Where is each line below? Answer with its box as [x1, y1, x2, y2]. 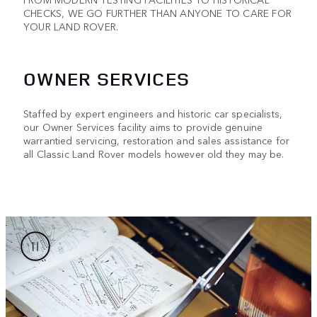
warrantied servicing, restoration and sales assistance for [23, 132, 290, 147]
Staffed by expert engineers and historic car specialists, [23, 105, 283, 120]
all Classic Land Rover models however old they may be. [23, 146, 284, 161]
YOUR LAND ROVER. [23, 19, 119, 34]
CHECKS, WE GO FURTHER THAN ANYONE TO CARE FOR [23, 6, 292, 21]
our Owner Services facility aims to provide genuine [23, 119, 263, 134]
